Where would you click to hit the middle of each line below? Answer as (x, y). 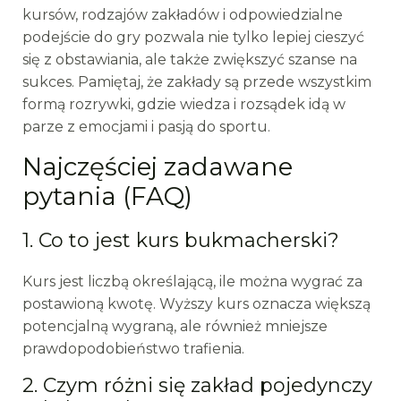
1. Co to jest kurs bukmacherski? (180, 240)
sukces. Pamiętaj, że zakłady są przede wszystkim (196, 82)
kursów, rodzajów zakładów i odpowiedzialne (182, 15)
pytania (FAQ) (107, 196)
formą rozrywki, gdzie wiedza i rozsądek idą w (183, 104)
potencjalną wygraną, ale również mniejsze (175, 326)
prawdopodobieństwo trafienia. (133, 349)
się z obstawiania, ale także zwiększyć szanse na (189, 60)
